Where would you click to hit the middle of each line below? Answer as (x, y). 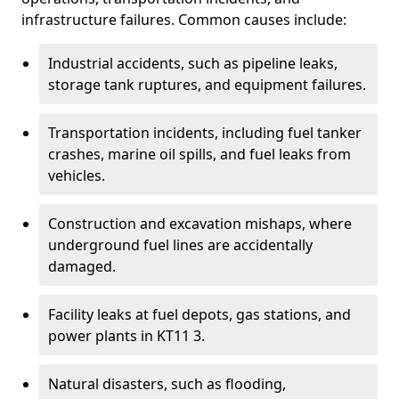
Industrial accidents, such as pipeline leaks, (193, 63)
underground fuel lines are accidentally (180, 245)
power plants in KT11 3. (126, 336)
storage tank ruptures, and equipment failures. (207, 85)
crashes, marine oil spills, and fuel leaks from (199, 154)
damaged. (82, 266)
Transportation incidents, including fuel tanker (205, 133)
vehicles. (77, 175)
